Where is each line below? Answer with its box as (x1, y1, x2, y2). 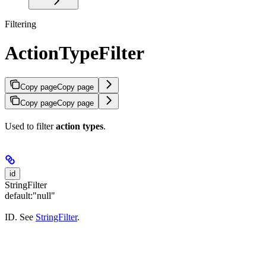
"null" (33, 190, 55, 201)
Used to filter (5, 121, 56, 131)
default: (5, 190, 33, 201)
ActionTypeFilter (5, 42, 144, 64)
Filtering (5, 18, 36, 29)
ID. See (5, 211, 36, 222)
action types (56, 121, 103, 131)
